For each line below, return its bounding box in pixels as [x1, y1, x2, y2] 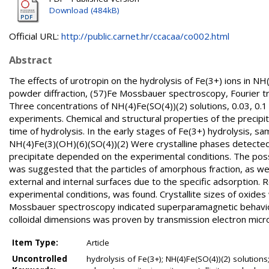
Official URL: [9, 30, 61, 42]
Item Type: [12, 237, 58, 248]
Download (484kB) [49, 5, 119, 16]
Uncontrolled [12, 253, 67, 264]
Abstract [9, 53, 52, 67]
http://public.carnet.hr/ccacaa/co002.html [61, 30, 229, 42]
